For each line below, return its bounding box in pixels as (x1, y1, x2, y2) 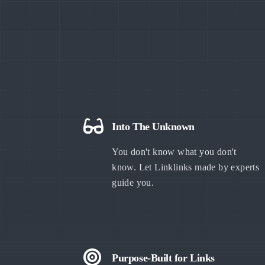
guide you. (112, 177, 154, 188)
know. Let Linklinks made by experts (112, 162, 260, 172)
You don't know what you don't (112, 147, 237, 157)
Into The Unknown (112, 121, 195, 132)
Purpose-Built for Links (112, 252, 215, 264)
